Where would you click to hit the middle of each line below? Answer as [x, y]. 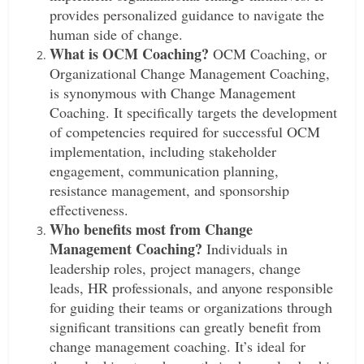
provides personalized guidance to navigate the [187, 15]
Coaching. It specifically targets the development [194, 112]
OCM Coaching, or [268, 54]
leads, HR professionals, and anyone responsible [192, 288]
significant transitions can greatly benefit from [186, 327]
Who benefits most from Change [152, 229]
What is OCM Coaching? [130, 54]
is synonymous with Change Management [173, 93]
